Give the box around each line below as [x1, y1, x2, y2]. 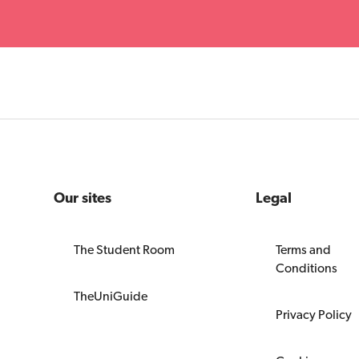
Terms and [275, 241, 331, 257]
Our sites [54, 188, 112, 206]
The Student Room [74, 241, 175, 257]
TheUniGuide [74, 288, 148, 304]
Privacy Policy [275, 306, 352, 322]
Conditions [275, 260, 337, 276]
